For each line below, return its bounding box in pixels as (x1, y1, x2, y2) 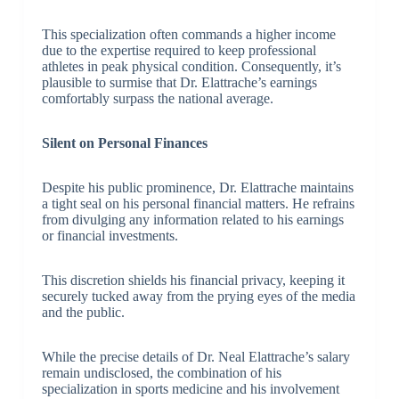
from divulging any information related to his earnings (41, 211, 344, 227)
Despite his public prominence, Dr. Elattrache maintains (41, 179, 354, 195)
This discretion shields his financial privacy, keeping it (41, 272, 345, 288)
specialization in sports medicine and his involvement (41, 380, 339, 396)
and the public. (41, 304, 125, 320)
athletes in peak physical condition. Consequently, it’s (41, 58, 341, 74)
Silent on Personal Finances (41, 134, 208, 151)
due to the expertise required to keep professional (41, 42, 316, 58)
